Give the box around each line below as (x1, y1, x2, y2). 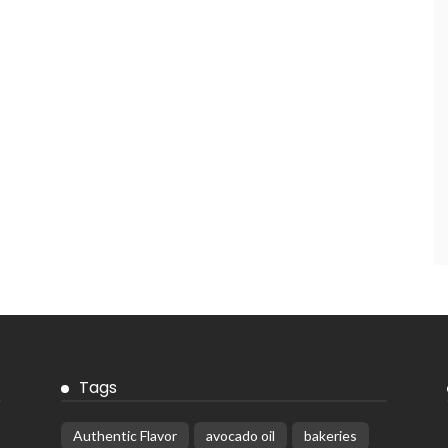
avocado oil (205, 426, 275, 444)
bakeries (303, 426, 357, 444)
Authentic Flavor (72, 426, 177, 444)
